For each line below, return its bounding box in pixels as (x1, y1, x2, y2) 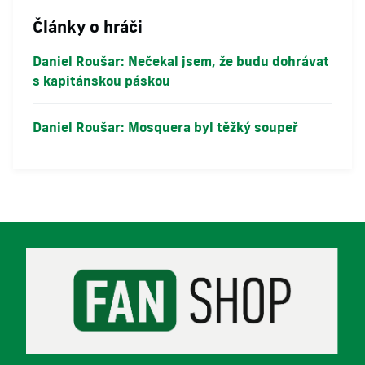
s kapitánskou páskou (33, 73, 170, 89)
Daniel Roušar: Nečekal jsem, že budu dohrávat (33, 53, 329, 69)
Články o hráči (33, 15, 143, 37)
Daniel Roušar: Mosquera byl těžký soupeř (33, 119, 298, 135)
